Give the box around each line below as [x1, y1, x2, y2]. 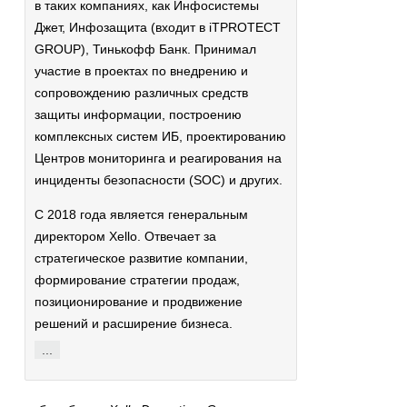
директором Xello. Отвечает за [35, 229, 216, 243]
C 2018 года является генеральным [35, 207, 248, 222]
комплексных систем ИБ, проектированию [35, 129, 286, 144]
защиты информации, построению [35, 107, 242, 122]
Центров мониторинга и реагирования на [35, 151, 282, 165]
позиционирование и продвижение [35, 294, 243, 309]
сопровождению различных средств [35, 85, 248, 100]
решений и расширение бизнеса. [35, 316, 233, 331]
